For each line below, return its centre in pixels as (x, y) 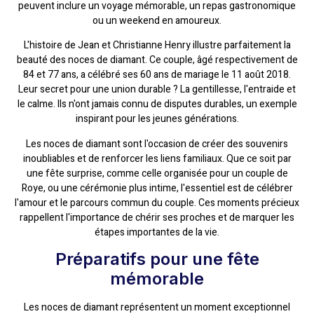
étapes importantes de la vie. (157, 232)
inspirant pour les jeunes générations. (157, 119)
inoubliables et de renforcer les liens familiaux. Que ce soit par (157, 158)
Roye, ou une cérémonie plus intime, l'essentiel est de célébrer (157, 188)
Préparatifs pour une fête (157, 259)
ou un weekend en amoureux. (157, 20)
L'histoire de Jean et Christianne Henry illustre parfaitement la (157, 46)
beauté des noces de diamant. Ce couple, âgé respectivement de (157, 60)
